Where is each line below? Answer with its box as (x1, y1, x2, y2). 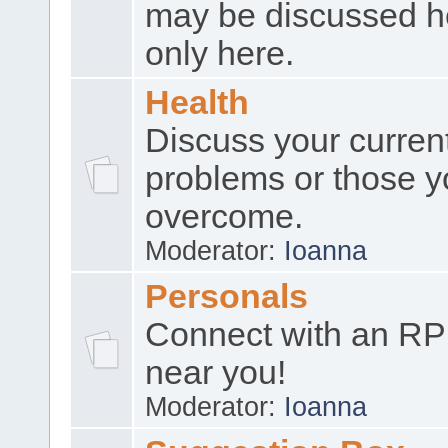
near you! (145, 353, 287, 391)
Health (145, 82, 250, 121)
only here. (145, 34, 295, 72)
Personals (145, 276, 309, 315)
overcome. (145, 197, 304, 235)
